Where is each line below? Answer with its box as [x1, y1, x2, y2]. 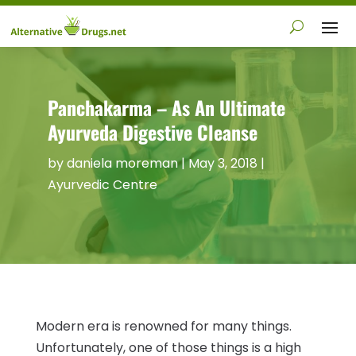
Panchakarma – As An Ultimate [47, 92, 285, 122]
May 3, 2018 [188, 153, 257, 172]
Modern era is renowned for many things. [35, 316, 292, 335]
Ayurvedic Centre [47, 175, 157, 194]
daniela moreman [66, 153, 178, 172]
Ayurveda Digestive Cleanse [47, 117, 257, 146]
